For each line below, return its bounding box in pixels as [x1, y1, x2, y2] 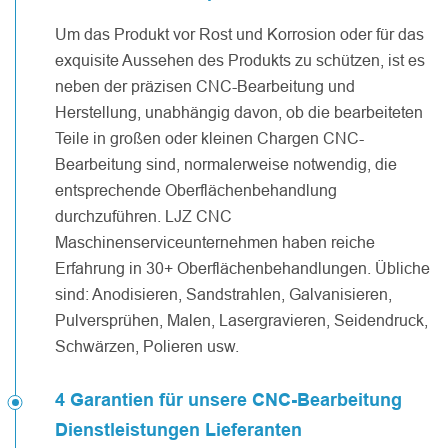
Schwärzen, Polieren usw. [55, 336, 239, 355]
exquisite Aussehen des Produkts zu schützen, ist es [55, 50, 425, 69]
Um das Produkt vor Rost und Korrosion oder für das [55, 24, 424, 43]
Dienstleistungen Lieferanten [55, 418, 302, 440]
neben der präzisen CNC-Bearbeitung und [55, 76, 355, 95]
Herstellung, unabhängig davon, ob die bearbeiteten [55, 102, 423, 121]
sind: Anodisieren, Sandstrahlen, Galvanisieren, [55, 284, 392, 303]
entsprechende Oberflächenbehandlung [55, 180, 337, 199]
